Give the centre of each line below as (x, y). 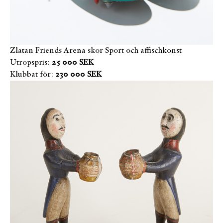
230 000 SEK (78, 75)
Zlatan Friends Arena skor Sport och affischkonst (96, 51)
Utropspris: (30, 63)
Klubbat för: (32, 75)
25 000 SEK (73, 63)
